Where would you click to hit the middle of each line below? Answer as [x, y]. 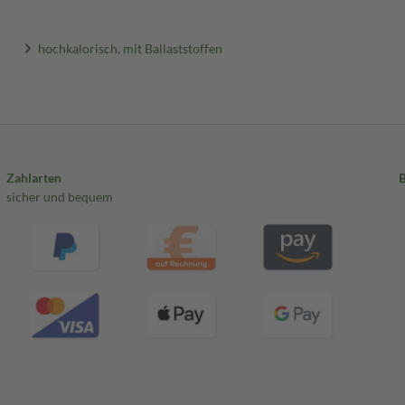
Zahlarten [33, 178]
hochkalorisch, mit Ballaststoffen [131, 48]
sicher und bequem [59, 197]
